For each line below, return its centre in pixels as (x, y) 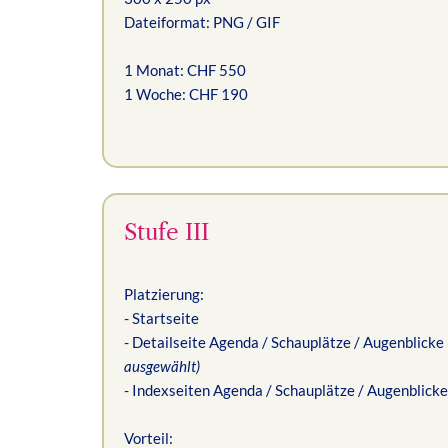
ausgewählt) (162, 365)
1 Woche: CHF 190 (186, 94)
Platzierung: (164, 293)
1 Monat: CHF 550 (185, 70)
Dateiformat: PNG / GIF (202, 22)
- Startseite (161, 317)
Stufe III (166, 231)
